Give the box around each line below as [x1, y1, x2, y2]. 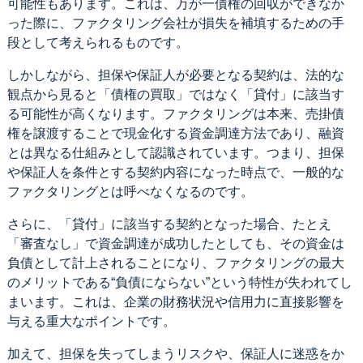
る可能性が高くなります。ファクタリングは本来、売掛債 [6, 106, 344, 121]
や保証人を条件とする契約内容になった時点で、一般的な [6, 164, 344, 179]
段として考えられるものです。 [6, 35, 189, 49]
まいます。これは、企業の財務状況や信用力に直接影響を [6, 294, 344, 309]
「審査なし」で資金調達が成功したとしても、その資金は [6, 236, 344, 250]
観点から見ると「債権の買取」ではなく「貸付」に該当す [6, 87, 344, 101]
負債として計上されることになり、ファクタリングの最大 [6, 255, 344, 270]
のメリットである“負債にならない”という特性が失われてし [6, 275, 352, 289]
